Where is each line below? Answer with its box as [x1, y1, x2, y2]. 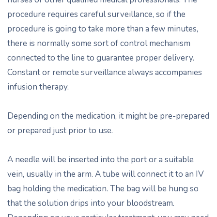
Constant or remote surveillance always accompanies [7, 67, 202, 78]
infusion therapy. [7, 81, 69, 93]
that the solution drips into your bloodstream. [7, 198, 174, 209]
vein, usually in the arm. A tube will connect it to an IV [7, 169, 204, 180]
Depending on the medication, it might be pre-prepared [7, 110, 209, 122]
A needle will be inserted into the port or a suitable [7, 154, 194, 165]
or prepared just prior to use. [7, 125, 113, 136]
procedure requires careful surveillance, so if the [7, 9, 186, 20]
